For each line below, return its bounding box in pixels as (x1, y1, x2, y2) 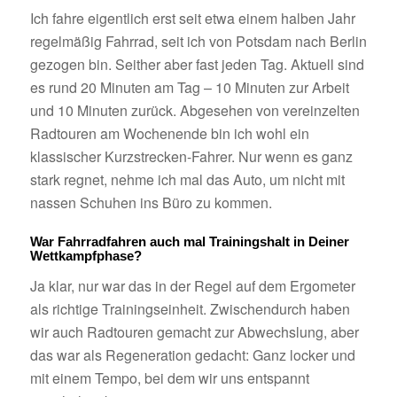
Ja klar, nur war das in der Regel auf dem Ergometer (29, 276, 355, 297)
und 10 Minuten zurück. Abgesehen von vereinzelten (29, 100, 360, 121)
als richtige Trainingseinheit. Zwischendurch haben (29, 299, 350, 320)
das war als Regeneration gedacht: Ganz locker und (29, 345, 355, 366)
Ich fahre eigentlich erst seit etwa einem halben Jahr (29, 8, 355, 29)
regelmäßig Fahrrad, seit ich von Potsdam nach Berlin (29, 31, 367, 52)
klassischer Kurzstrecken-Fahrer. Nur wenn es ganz (29, 146, 353, 167)
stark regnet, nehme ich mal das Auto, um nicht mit (29, 169, 345, 191)
